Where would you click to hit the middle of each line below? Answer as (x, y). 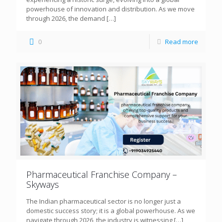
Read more (182, 41)
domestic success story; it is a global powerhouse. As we (111, 210)
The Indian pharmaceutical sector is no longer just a (104, 201)
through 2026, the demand (66, 18)
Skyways (43, 184)
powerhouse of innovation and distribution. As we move (111, 9)
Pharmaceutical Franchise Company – (102, 174)
